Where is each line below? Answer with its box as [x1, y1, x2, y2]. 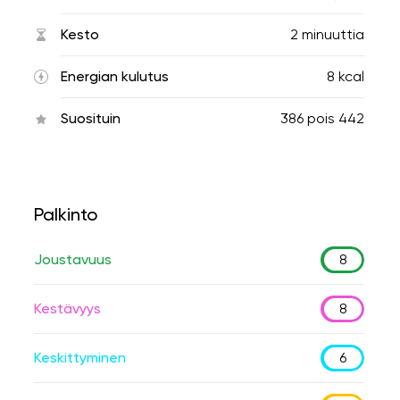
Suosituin [61, 110, 121, 127]
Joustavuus [34, 251, 112, 268]
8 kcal [327, 68, 364, 85]
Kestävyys [34, 300, 101, 317]
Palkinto [34, 204, 97, 225]
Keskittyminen [34, 349, 126, 366]
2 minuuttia [290, 26, 364, 43]
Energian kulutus [61, 68, 169, 85]
